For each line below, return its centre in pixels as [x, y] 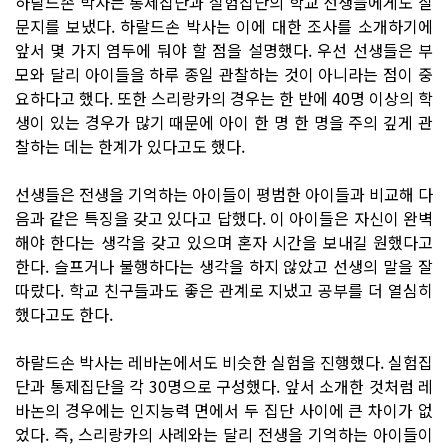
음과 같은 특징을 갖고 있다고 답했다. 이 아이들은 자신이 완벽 [224, 217]
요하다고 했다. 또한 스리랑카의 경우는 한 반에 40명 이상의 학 [224, 97]
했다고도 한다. [64, 313]
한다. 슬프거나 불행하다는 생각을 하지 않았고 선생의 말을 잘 [224, 265]
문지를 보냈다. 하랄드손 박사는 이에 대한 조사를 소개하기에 [224, 25]
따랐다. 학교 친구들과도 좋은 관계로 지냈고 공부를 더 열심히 [224, 289]
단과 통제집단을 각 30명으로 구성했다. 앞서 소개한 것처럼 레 [224, 385]
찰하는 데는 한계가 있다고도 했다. [130, 145]
